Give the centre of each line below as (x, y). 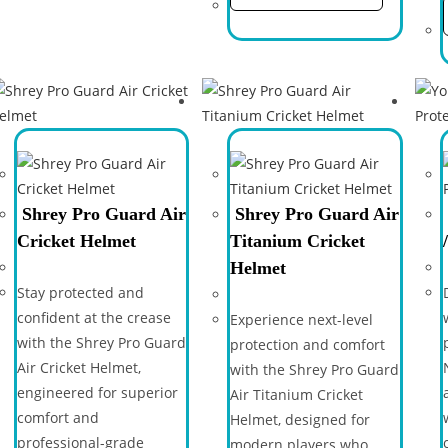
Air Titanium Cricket (296, 394)
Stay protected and (80, 292)
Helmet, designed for (299, 419)
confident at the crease (93, 317)
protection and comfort (307, 344)
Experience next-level (301, 319)
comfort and (57, 417)
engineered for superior (97, 392)
